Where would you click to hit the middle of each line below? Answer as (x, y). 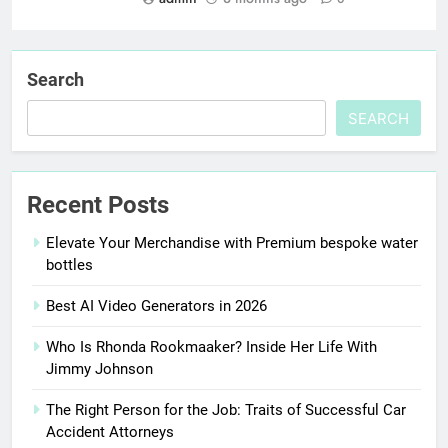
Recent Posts (98, 204)
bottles (69, 264)
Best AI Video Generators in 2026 (156, 305)
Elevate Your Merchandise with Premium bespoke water (232, 242)
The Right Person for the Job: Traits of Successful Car (226, 409)
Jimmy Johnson (99, 368)
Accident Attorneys (110, 431)
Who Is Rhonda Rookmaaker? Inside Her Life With (211, 346)
